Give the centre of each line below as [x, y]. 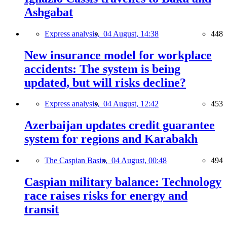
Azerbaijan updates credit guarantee [120, 125]
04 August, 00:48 [139, 161]
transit [42, 210]
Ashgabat [49, 12]
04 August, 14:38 [131, 33]
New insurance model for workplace [118, 55]
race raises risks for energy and [106, 196]
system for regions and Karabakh [111, 139]
